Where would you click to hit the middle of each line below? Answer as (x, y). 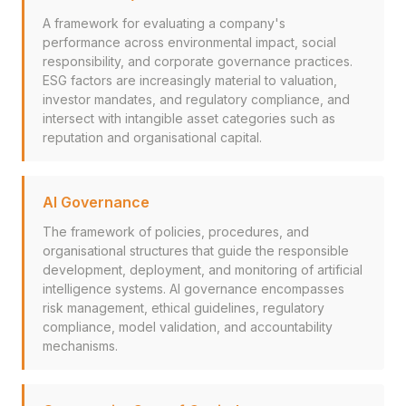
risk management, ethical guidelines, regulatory (184, 308)
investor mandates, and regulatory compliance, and (196, 99)
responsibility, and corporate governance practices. (198, 61)
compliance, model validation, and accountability (188, 327)
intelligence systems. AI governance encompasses (193, 289)
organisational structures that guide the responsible (196, 251)
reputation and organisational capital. (152, 137)
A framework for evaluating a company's (164, 23)
